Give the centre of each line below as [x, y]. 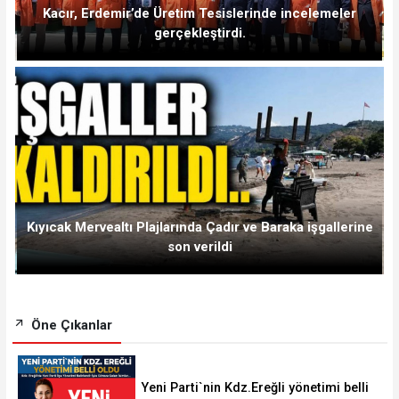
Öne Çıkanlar [69, 325]
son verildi [199, 246]
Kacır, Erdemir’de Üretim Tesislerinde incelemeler [199, 14]
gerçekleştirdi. [199, 33]
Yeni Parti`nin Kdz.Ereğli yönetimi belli [255, 388]
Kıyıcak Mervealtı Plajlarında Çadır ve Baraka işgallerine [199, 227]
